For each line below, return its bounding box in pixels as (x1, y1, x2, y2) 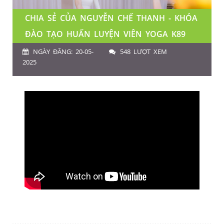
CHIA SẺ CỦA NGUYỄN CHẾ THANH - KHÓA (25, 12, 197, 24)
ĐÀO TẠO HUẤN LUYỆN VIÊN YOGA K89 (25, 28, 185, 40)
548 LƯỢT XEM (120, 47, 167, 56)
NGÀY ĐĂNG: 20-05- (33, 47, 93, 56)
